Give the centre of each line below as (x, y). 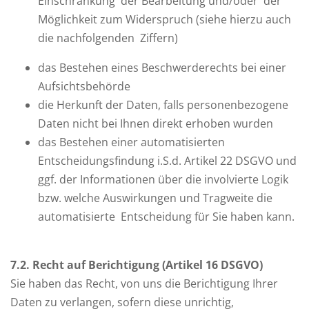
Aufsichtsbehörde (84, 86)
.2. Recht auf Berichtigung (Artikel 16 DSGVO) (140, 265)
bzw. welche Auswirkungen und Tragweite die (155, 198)
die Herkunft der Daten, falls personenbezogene (163, 105)
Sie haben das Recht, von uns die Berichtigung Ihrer (144, 283)
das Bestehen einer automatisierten (131, 142)
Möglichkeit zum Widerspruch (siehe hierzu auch (165, 19)
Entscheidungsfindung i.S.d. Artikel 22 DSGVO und (167, 161)
